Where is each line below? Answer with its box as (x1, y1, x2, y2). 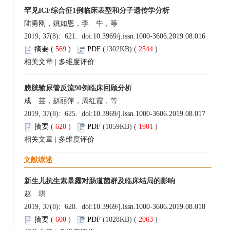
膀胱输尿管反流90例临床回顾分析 (24, 84, 132, 92)
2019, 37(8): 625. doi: (24, 110, 93, 118)
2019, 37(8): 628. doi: (24, 203, 93, 211)
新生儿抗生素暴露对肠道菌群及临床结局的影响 (24, 177, 175, 185)
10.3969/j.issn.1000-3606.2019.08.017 (93, 110, 205, 118)
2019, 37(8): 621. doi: (24, 32, 93, 41)
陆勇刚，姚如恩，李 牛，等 (24, 20, 118, 28)
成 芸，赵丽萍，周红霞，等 (24, 97, 118, 105)
